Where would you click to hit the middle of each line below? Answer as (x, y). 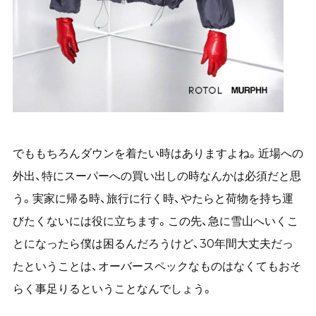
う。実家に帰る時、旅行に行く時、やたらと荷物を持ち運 (153, 199)
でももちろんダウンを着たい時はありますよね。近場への (158, 153)
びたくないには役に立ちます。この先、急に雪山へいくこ (155, 221)
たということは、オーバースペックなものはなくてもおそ (157, 266)
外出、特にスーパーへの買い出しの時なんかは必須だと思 (157, 176)
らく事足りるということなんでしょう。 (113, 289)
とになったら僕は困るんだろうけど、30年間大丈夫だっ (153, 244)
